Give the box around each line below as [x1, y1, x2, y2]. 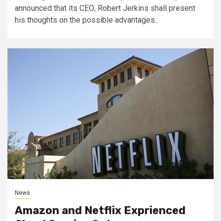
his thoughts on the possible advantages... [15, 15, 159, 25]
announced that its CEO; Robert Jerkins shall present [15, 3, 195, 13]
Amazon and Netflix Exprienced [15, 203, 185, 217]
